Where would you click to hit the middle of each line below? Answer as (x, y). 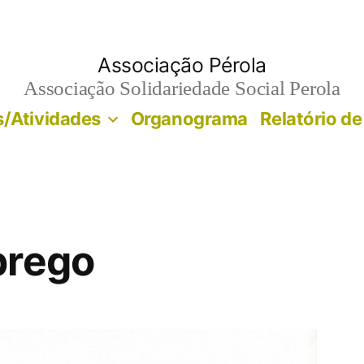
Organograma (189, 118)
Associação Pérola (182, 65)
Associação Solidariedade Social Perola (182, 89)
